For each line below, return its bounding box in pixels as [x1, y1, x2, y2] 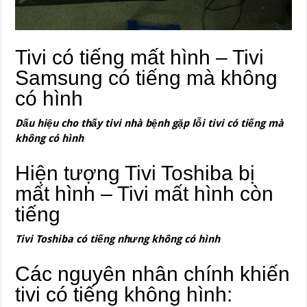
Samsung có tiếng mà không [15, 66, 278, 89]
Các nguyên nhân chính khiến [15, 262, 291, 285]
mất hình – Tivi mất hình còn [15, 182, 274, 205]
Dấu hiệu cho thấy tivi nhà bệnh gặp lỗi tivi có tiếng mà [15, 116, 284, 130]
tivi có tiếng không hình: [15, 282, 233, 306]
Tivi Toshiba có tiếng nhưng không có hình [15, 232, 221, 245]
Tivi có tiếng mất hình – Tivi [15, 45, 265, 69]
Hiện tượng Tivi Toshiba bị [15, 161, 256, 184]
